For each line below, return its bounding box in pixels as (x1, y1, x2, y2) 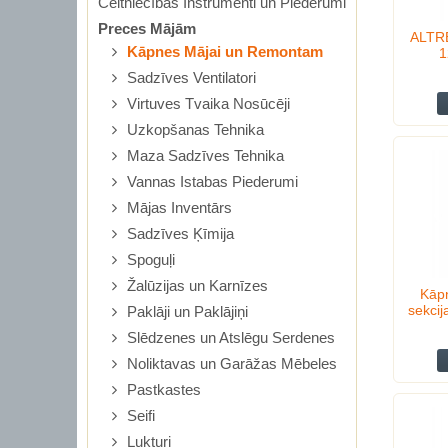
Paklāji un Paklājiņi (127, 303, 248, 320)
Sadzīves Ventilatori (127, 69, 256, 86)
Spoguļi (127, 251, 175, 268)
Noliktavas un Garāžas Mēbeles (127, 355, 337, 372)
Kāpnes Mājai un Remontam (127, 43, 323, 60)
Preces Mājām (98, 20, 196, 37)
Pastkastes (127, 381, 201, 398)
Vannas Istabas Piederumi (127, 173, 298, 190)
